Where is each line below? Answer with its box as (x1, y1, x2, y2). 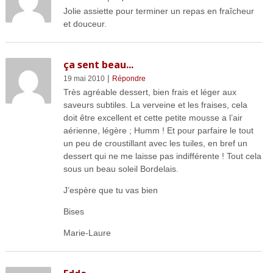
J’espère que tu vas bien (63, 185, 158, 195)
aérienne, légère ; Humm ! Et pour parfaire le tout (63, 125, 253, 135)
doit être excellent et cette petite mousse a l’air (63, 112, 243, 122)
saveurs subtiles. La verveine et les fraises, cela (63, 99, 247, 110)
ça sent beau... (63, 57, 133, 71)
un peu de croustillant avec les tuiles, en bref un (63, 138, 247, 148)
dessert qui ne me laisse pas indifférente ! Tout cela (63, 151, 261, 161)
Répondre (112, 74, 146, 83)
